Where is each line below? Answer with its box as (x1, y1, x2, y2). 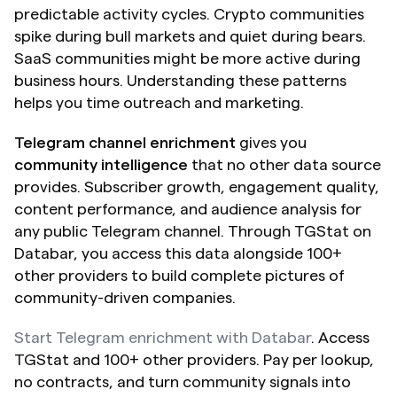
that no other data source (188, 157, 381, 174)
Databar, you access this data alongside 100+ (14, 245, 342, 262)
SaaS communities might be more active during (14, 51, 361, 67)
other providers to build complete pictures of (14, 268, 345, 284)
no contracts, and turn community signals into (14, 374, 351, 391)
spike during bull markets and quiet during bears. (14, 28, 366, 45)
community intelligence (14, 157, 188, 174)
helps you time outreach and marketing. (14, 95, 304, 112)
